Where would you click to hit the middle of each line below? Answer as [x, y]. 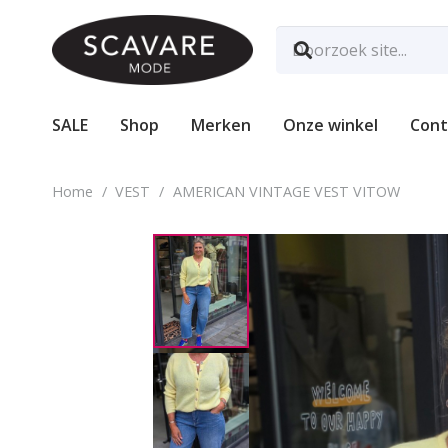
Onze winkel [330, 125]
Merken [221, 125]
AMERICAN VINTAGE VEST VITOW [286, 191]
